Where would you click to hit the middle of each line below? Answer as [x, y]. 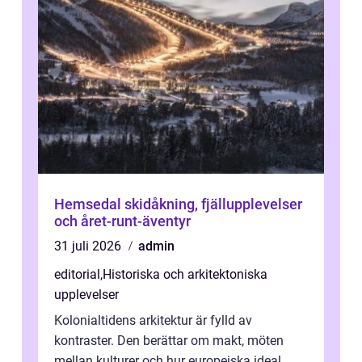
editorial [77, 275]
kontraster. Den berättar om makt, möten [169, 341]
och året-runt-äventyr [122, 221]
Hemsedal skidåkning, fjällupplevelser [89, 204]
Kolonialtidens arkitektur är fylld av [153, 321]
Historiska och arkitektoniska [185, 275]
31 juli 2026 [89, 246]
